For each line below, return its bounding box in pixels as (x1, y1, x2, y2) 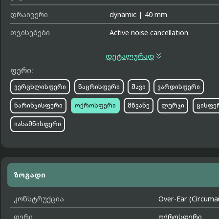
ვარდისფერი (157, 82, 200, 91)
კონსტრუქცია (13, 194, 64, 204)
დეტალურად (105, 51, 154, 61)
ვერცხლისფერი (14, 82, 66, 91)
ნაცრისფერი (78, 82, 120, 91)
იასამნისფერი (14, 120, 62, 129)
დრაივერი (10, 9, 48, 19)
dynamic (109, 9, 137, 19)
